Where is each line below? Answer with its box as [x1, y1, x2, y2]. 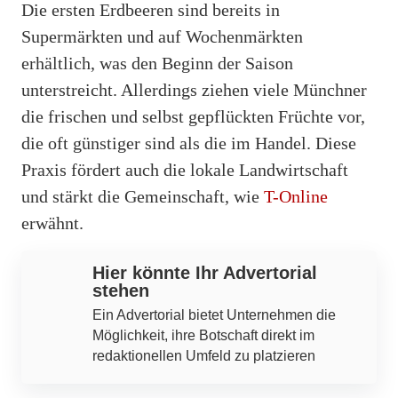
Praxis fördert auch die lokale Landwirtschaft [21, 159, 348, 179]
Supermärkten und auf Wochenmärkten [21, 26, 303, 46]
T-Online [264, 186, 328, 206]
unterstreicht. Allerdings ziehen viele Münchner [21, 79, 367, 99]
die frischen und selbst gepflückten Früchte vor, [21, 106, 365, 126]
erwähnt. [21, 212, 84, 233]
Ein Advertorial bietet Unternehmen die [92, 306, 336, 322]
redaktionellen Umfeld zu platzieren [92, 347, 315, 363]
